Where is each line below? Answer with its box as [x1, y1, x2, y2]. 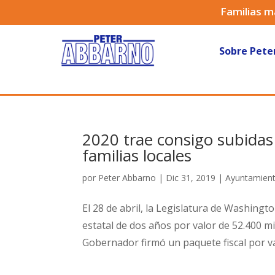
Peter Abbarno [98, 172, 157, 184]
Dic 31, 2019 [166, 172, 216, 184]
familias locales [82, 144, 192, 166]
